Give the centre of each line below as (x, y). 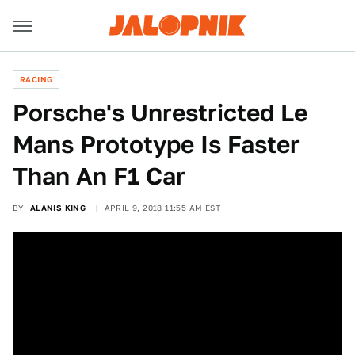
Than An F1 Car (99, 176)
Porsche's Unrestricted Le (160, 113)
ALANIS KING (58, 208)
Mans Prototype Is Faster (156, 144)
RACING (36, 79)
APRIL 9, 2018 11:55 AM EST (162, 208)
